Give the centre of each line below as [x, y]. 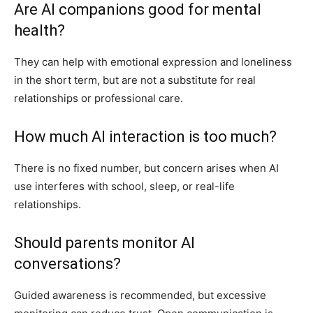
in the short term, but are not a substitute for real [135, 80]
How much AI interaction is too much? [145, 136]
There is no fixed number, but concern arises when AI [146, 168]
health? [39, 30]
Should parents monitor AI [104, 242]
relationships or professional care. [99, 98]
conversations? [67, 263]
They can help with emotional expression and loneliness [153, 61]
